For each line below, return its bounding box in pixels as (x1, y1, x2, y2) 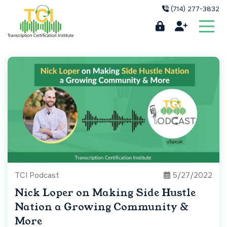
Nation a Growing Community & (15, 200, 188, 214)
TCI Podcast (15, 170, 59, 181)
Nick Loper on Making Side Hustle (15, 186, 196, 200)
